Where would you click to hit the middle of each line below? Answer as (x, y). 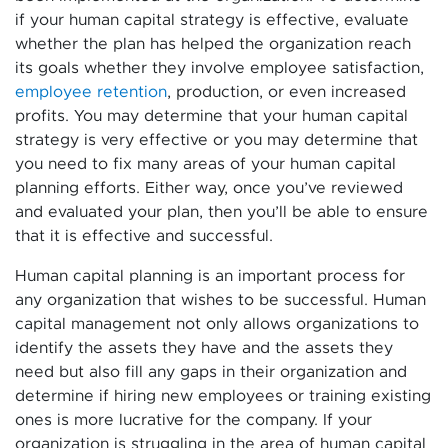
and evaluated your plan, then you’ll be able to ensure (221, 211)
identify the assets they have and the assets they (204, 347)
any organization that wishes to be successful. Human (220, 299)
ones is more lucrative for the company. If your (193, 419)
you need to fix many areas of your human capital (205, 163)
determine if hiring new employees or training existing (223, 395)
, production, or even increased (286, 91)
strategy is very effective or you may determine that (216, 139)
